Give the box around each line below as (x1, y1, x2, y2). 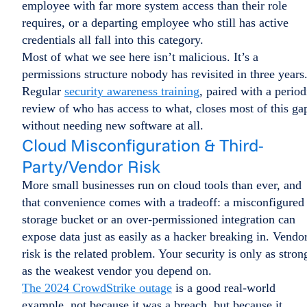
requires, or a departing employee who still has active (22, 15, 288, 29)
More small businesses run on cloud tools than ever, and (22, 177, 302, 192)
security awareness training (64, 84, 199, 98)
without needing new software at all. (22, 118, 204, 132)
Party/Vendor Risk (22, 155, 160, 177)
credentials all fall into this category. (22, 32, 204, 47)
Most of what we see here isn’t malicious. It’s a (22, 49, 258, 64)
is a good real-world (172, 280, 275, 295)
